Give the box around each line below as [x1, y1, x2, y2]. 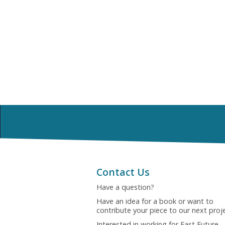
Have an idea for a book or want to [96, 196, 213, 206]
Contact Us [96, 165, 150, 179]
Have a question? [96, 182, 154, 192]
